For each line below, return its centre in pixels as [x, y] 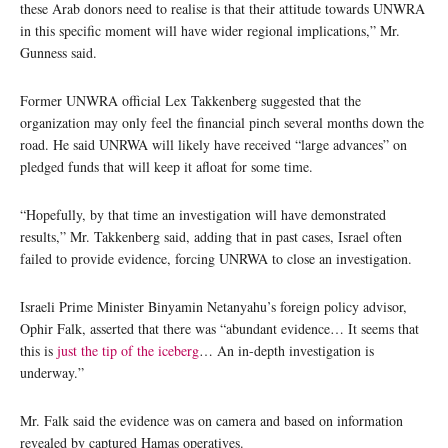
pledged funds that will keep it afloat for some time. [166, 166]
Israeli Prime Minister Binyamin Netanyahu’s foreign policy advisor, [213, 306]
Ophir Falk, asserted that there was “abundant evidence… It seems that [219, 328]
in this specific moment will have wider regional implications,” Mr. [210, 30]
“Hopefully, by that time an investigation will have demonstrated [203, 214]
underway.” [52, 372]
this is [38, 350]
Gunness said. [58, 52]
